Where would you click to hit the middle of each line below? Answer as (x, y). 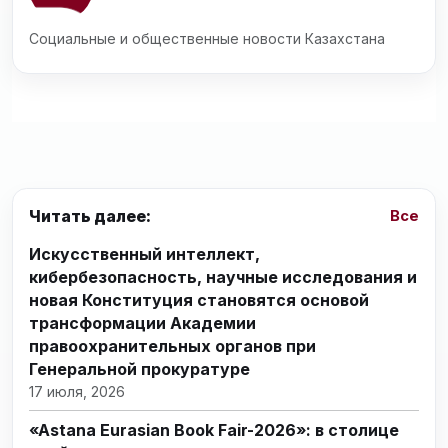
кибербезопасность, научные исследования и (223, 277)
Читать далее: (90, 215)
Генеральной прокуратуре (139, 369)
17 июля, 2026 (77, 392)
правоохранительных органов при (172, 346)
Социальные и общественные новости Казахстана (207, 39)
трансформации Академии (142, 323)
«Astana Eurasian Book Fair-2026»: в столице (214, 430)
